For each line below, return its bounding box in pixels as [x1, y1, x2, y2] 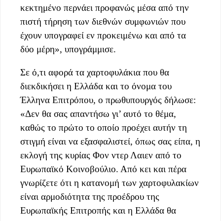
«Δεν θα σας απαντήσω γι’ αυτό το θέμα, [20, 108, 176, 119]
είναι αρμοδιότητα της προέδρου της [20, 191, 159, 202]
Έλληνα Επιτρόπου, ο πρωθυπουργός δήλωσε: [20, 94, 196, 105]
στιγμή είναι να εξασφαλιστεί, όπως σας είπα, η [20, 136, 200, 147]
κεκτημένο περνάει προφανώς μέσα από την [20, 2, 189, 13]
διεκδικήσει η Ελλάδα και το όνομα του [20, 80, 172, 91]
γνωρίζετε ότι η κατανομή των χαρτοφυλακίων [20, 177, 199, 188]
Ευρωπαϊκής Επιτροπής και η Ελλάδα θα [20, 205, 176, 216]
